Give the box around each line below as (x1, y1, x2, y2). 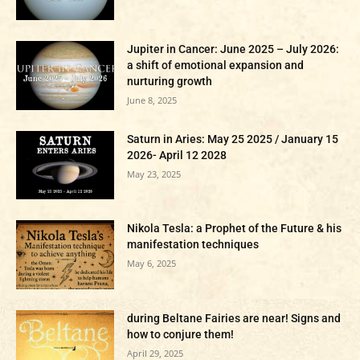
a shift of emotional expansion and (127, 59, 305, 72)
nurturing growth (127, 75, 213, 88)
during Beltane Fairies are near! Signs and (127, 312, 342, 325)
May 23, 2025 (127, 167, 182, 180)
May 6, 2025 (127, 257, 177, 270)
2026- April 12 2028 (127, 148, 227, 162)
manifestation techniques (127, 238, 260, 252)
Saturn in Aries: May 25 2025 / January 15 (127, 132, 339, 145)
